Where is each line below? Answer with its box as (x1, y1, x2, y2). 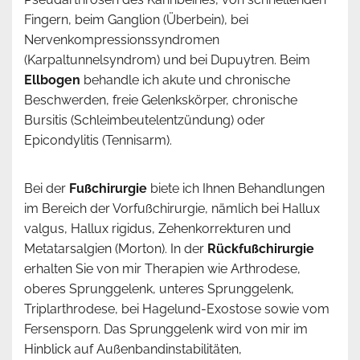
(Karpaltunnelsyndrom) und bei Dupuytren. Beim (24, 52, 310, 68)
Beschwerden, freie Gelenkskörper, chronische (24, 92, 297, 108)
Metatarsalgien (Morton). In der (24, 241, 207, 257)
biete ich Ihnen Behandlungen (147, 181, 325, 197)
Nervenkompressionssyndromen (24, 32, 219, 48)
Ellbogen (24, 72, 80, 88)
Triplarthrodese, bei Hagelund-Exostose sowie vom (24, 301, 329, 317)
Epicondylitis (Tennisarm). (24, 133, 175, 149)
